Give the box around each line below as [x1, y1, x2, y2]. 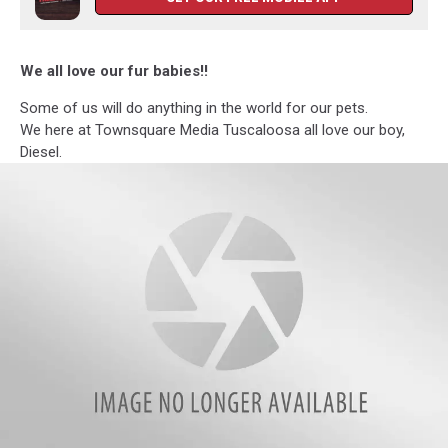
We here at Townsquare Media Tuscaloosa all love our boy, [20, 121, 405, 139]
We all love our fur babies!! [20, 62, 208, 80]
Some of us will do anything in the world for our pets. [20, 99, 368, 117]
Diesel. [20, 143, 62, 161]
